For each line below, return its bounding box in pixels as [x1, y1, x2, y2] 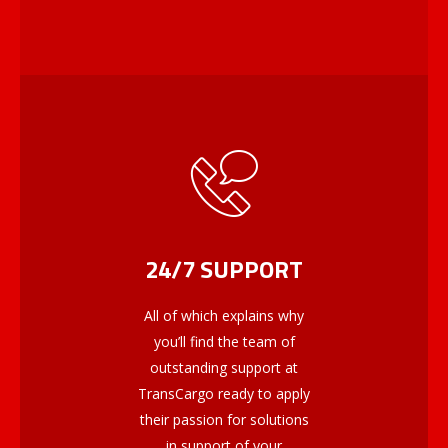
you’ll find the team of [153, 332, 295, 352]
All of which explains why [144, 306, 304, 326]
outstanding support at [150, 358, 298, 378]
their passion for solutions [139, 410, 309, 430]
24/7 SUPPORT [145, 251, 303, 288]
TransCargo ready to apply [138, 384, 310, 404]
